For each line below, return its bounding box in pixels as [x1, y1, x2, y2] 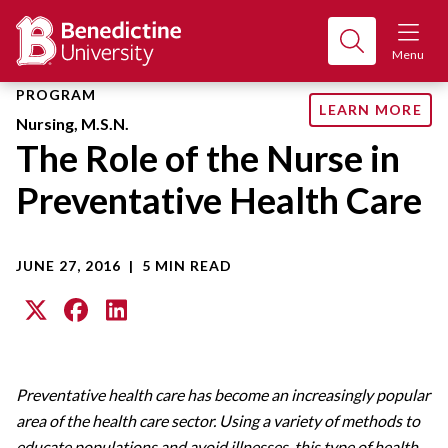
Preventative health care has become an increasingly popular [16, 385, 430, 405]
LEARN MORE [319, 100, 422, 118]
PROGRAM [16, 86, 96, 104]
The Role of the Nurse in [16, 136, 400, 181]
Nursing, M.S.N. [16, 114, 129, 134]
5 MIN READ [142, 257, 232, 275]
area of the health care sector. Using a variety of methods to [16, 411, 420, 431]
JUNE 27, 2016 [16, 257, 121, 275]
